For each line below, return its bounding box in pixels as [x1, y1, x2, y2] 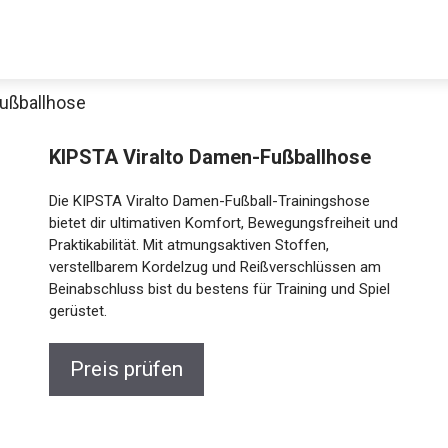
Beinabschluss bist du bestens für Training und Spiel [43, 280, 385, 298]
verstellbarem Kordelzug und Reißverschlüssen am [43, 258, 376, 276]
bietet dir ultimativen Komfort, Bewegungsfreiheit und [43, 214, 393, 232]
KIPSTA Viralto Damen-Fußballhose [43, 145, 366, 169]
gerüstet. [43, 302, 102, 320]
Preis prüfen [64, 357, 178, 381]
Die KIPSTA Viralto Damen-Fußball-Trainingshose [43, 192, 365, 210]
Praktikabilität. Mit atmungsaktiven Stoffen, [43, 236, 324, 254]
